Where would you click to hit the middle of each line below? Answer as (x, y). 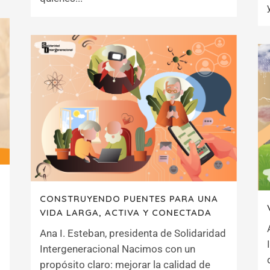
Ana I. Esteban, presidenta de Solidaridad (133, 233)
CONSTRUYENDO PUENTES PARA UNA (129, 198)
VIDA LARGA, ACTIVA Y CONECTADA (126, 212)
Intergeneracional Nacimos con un (118, 249)
